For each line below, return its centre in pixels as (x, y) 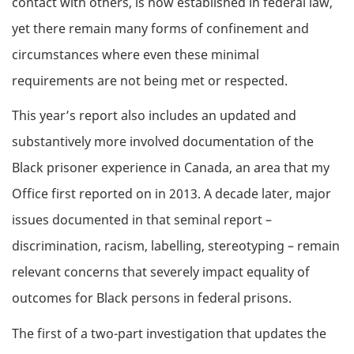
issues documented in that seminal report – (142, 220)
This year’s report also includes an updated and (154, 116)
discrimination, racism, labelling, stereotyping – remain (176, 246)
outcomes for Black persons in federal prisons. (152, 298)
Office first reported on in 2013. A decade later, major (171, 194)
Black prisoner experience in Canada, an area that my (171, 168)
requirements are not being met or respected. (150, 80)
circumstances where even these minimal (136, 54)
